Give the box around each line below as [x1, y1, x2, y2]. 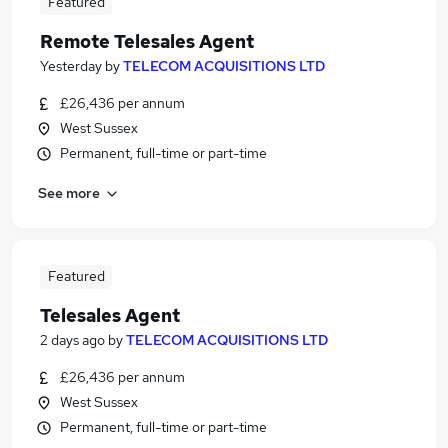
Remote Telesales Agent [40, 30, 254, 53]
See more [38, 183, 100, 202]
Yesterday [40, 57, 102, 75]
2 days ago [40, 331, 105, 349]
